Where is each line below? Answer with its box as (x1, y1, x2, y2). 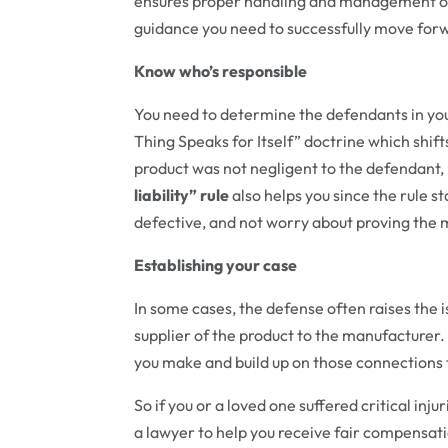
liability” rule (134, 185, 230, 206)
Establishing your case (134, 255, 298, 276)
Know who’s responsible (134, 61, 308, 82)
